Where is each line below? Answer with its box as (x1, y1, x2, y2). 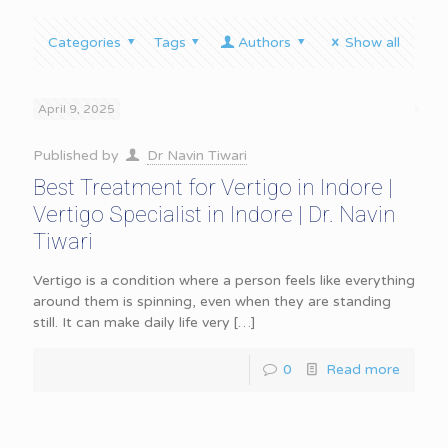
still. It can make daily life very (33, 314, 230, 331)
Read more (326, 361, 400, 378)
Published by (33, 147, 123, 164)
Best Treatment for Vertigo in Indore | (33, 175, 393, 200)
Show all (345, 34, 400, 51)
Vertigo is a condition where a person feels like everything (33, 272, 415, 289)
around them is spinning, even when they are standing (33, 293, 391, 310)
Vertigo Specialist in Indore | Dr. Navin (33, 202, 396, 227)
